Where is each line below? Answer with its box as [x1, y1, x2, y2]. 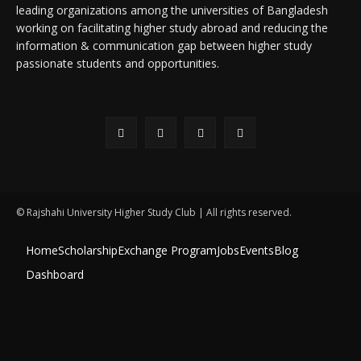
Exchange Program [118, 242, 217, 258]
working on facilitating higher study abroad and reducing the [16, 19, 328, 35]
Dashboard [26, 266, 84, 282]
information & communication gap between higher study [16, 37, 312, 53]
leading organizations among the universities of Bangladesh [16, 2, 328, 18]
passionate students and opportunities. [16, 55, 219, 71]
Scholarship [58, 242, 118, 258]
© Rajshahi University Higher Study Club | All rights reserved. [16, 205, 292, 219]
